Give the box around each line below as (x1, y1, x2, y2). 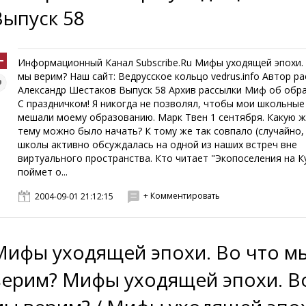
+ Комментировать (143, 190, 221, 201)
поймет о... (18, 165, 68, 178)
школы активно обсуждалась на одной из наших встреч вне (18, 138, 298, 151)
